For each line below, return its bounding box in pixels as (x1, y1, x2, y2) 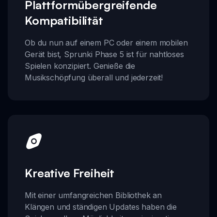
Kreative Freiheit (25, 165, 115, 180)
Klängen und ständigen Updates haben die (25, 201, 177, 212)
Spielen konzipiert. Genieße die (25, 61, 136, 71)
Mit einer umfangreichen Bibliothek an (25, 190, 162, 200)
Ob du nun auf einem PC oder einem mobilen (25, 38, 188, 48)
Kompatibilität (25, 13, 103, 28)
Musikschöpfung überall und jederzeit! (25, 73, 163, 83)
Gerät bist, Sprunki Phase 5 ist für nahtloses (25, 49, 184, 60)
